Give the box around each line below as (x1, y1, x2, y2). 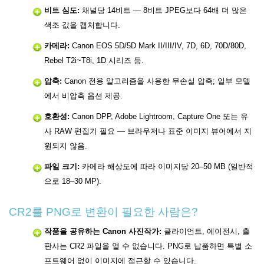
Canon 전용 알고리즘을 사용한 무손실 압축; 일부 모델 (62, 77, 250, 86)
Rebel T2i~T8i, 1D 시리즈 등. (44, 56, 144, 65)
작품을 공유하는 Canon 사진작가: (44, 227, 161, 236)
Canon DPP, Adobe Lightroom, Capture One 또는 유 (70, 112, 248, 121)
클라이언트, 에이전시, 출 (161, 227, 250, 236)
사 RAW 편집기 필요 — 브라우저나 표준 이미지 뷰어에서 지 (44, 127, 252, 136)
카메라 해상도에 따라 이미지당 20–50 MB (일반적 (80, 162, 253, 171)
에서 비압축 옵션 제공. (44, 91, 123, 101)
